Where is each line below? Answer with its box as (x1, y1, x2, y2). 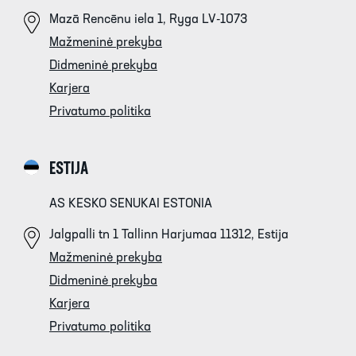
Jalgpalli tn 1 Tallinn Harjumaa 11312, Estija (49, 228, 288, 242)
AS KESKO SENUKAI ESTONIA (49, 197, 212, 211)
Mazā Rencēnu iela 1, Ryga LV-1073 (49, 13, 247, 26)
